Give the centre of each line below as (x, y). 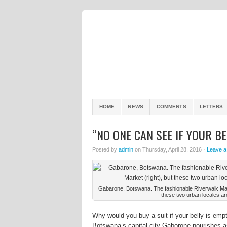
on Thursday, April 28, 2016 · (170, 149)
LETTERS (211, 107)
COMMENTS (171, 107)
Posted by (105, 149)
